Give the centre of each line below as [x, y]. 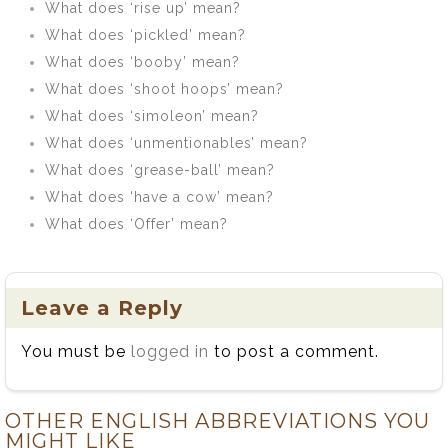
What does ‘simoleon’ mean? [152, 116]
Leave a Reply [102, 308]
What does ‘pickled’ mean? [145, 35]
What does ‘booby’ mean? [142, 62]
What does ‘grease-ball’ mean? [160, 170]
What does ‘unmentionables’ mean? [176, 143]
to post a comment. [294, 351]
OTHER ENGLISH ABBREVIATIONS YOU [217, 421]
